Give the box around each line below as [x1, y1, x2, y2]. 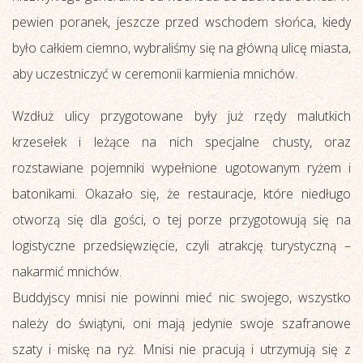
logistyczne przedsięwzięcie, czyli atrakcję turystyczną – [12, 236, 351, 254]
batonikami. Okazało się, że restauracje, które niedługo [12, 184, 351, 203]
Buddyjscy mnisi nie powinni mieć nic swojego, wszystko [12, 288, 351, 306]
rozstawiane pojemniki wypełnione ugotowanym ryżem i [12, 158, 351, 177]
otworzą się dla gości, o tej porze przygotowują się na [12, 210, 351, 228]
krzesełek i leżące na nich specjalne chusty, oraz [12, 132, 351, 151]
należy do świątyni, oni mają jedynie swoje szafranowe [12, 314, 351, 332]
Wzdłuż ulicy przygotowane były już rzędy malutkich [12, 106, 351, 125]
